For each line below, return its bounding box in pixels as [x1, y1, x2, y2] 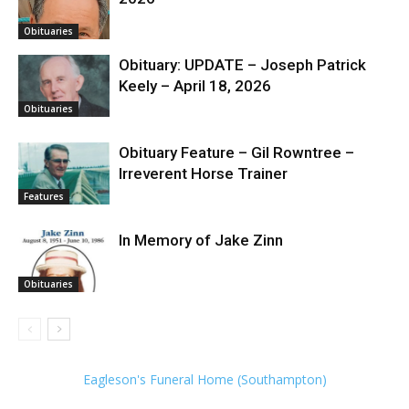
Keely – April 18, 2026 [119, 76, 271, 95]
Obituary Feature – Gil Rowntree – [119, 142, 354, 162]
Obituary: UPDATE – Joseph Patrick [119, 55, 366, 74]
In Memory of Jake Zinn [119, 230, 283, 249]
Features [24, 190, 64, 204]
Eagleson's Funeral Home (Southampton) [82, 370, 327, 388]
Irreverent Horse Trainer [119, 163, 288, 183]
